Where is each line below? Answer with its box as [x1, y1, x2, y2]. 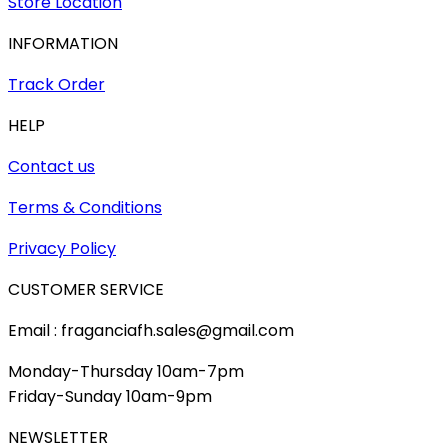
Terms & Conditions [8, 196, 162, 220]
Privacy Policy [8, 237, 116, 261]
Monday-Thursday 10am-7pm [8, 360, 244, 384]
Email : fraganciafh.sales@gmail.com [8, 319, 294, 343]
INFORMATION [8, 32, 118, 56]
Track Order [8, 73, 105, 97]
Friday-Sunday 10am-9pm [8, 385, 212, 409]
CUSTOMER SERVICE [8, 278, 164, 302]
